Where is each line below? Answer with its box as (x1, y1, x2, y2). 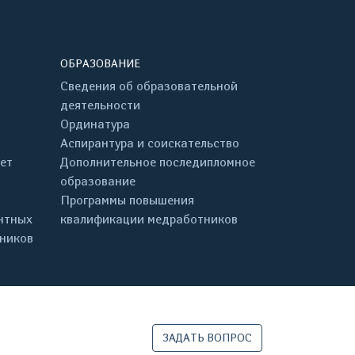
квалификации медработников (60, 212, 238, 227)
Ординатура (60, 116, 130, 132)
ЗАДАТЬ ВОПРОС (162, 331, 252, 345)
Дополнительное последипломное (60, 155, 255, 170)
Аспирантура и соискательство (60, 136, 239, 151)
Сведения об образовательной (60, 78, 238, 94)
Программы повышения (60, 193, 194, 208)
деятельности (60, 97, 140, 113)
